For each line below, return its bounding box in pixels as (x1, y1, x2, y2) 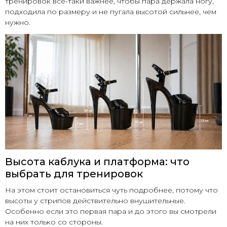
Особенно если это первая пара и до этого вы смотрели (5, 206, 216, 216)
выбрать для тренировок (5, 167, 143, 180)
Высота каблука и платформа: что (5, 155, 190, 168)
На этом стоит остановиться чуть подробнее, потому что (5, 185, 218, 195)
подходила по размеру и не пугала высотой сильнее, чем (5, 7, 216, 16)
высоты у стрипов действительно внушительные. (5, 196, 185, 205)
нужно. (5, 17, 30, 27)
